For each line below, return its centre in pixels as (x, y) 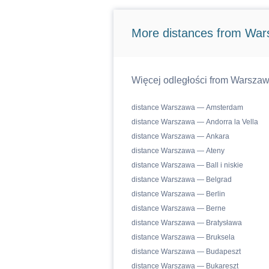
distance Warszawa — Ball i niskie (187, 165)
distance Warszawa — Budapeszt (186, 252)
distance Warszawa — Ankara (180, 136)
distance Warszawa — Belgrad (181, 180)
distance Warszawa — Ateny (178, 151)
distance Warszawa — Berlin (178, 194)
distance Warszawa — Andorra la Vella (195, 122)
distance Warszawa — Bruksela (183, 237)
